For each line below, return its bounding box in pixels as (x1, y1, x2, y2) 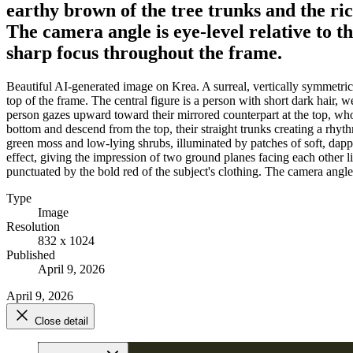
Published (6, 247, 55, 262)
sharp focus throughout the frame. (6, 42, 282, 63)
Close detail (35, 314, 88, 327)
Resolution (6, 219, 60, 233)
